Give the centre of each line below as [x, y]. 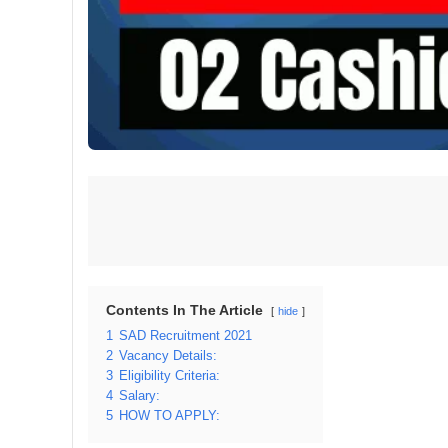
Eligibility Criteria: [169, 375]
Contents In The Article [184, 309]
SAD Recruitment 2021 [185, 335]
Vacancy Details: [168, 355]
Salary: [139, 395]
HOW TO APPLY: [169, 415]
